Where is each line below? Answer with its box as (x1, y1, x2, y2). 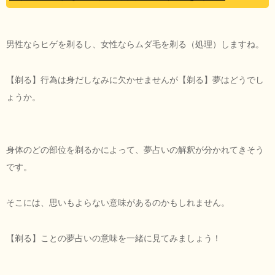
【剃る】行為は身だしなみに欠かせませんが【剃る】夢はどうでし (6, 74, 264, 85)
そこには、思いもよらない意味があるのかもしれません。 (6, 197, 230, 207)
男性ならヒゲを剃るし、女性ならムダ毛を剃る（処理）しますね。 (6, 39, 264, 49)
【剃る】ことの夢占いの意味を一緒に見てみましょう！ (6, 233, 221, 243)
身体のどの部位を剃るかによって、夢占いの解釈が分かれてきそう (6, 144, 264, 155)
